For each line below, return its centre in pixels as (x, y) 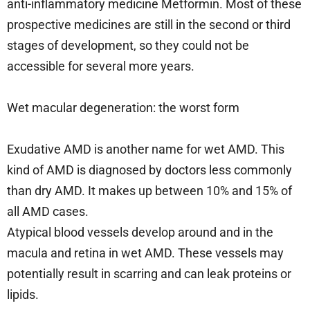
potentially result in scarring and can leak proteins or (149, 273)
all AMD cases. (49, 211)
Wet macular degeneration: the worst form (123, 107)
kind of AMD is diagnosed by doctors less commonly (149, 170)
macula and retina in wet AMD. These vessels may (145, 253)
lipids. (24, 294)
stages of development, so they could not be (128, 45)
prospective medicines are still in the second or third (149, 24)
